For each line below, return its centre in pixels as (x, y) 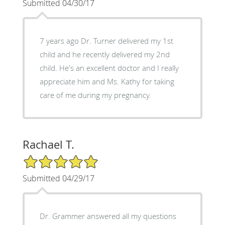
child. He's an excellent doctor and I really (109, 68)
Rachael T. (48, 144)
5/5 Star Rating (47, 158)
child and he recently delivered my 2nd (104, 54)
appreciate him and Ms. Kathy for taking (107, 81)
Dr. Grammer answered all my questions (108, 216)
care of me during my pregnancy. (95, 95)
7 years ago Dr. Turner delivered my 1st (106, 40)
